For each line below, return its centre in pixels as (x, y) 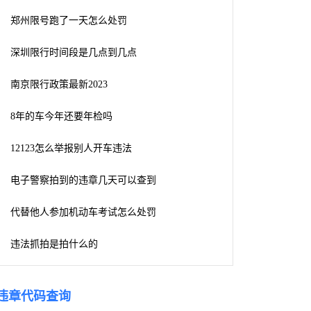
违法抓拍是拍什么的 (54, 244)
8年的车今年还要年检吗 (61, 116)
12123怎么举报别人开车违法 (71, 148)
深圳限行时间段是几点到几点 (74, 52)
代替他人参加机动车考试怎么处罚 (83, 212)
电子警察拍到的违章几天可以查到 (83, 180)
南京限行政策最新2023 (59, 84)
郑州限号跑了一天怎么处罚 (69, 20)
